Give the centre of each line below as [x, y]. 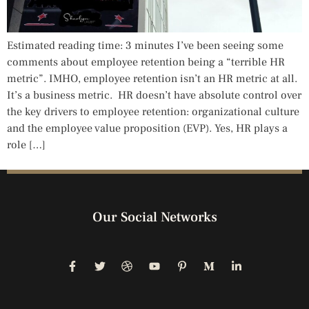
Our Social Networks [154, 218]
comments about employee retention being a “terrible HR [146, 62]
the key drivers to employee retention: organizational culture [153, 112]
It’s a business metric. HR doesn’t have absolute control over [154, 96]
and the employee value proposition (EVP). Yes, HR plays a [147, 129]
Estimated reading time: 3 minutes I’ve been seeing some [145, 46]
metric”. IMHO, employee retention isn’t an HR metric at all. [152, 79]
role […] [26, 145]
